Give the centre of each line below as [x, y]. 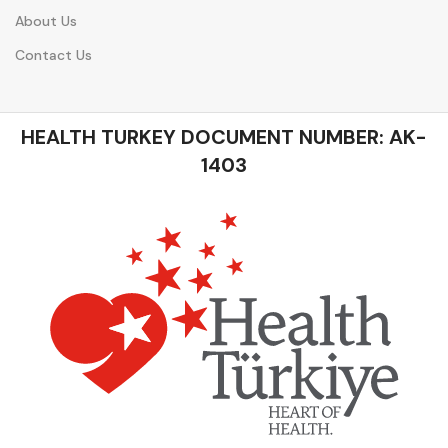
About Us [46, 20]
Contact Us [53, 54]
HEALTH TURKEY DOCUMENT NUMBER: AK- [224, 136]
